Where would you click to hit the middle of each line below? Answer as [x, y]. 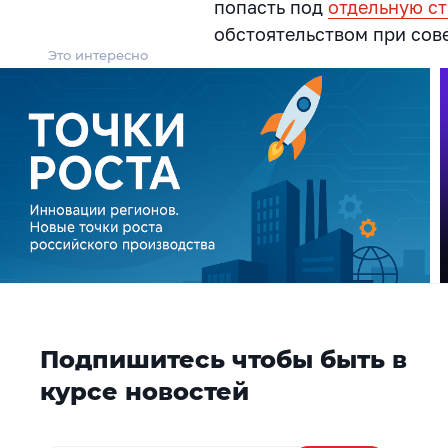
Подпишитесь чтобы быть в [223, 359]
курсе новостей [144, 391]
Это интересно [98, 55]
